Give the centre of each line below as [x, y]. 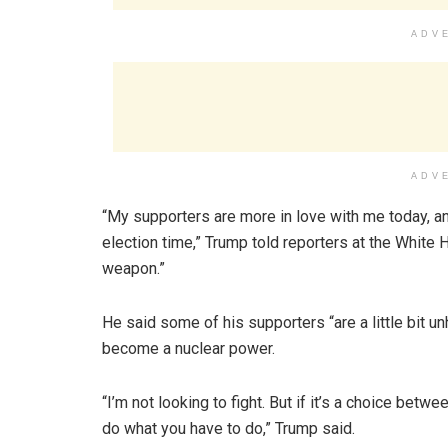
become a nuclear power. [188, 348]
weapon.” [133, 268]
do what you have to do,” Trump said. [228, 428]
